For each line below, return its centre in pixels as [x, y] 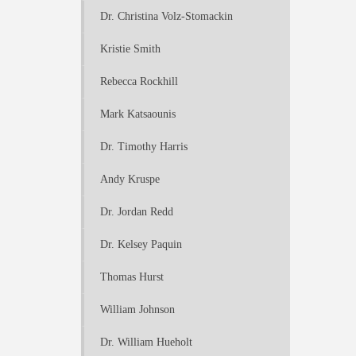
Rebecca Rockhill [139, 81]
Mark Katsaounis [138, 114]
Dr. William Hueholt [146, 342]
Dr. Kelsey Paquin [141, 244]
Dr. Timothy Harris [144, 147]
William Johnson [137, 310]
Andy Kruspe [130, 179]
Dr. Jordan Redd [137, 212]
